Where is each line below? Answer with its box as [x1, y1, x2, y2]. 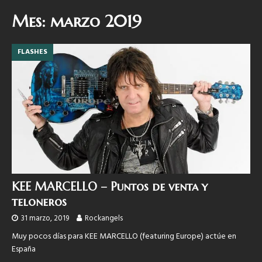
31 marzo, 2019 [21, 212, 69, 225]
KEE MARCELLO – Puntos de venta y [12, 180, 208, 195]
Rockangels [85, 212, 123, 225]
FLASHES [18, 46, 47, 58]
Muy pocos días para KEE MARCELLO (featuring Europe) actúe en [12, 230, 236, 244]
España [12, 243, 36, 257]
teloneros [12, 195, 67, 210]
